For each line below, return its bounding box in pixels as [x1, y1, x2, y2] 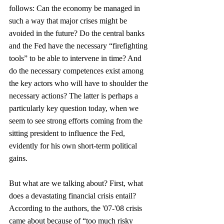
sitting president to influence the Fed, [9, 129, 127, 137]
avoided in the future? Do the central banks [9, 29, 146, 37]
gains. [9, 154, 27, 162]
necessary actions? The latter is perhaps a [9, 91, 140, 100]
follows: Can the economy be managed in [9, 4, 142, 12]
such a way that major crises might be [9, 16, 129, 25]
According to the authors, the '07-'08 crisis [9, 204, 144, 212]
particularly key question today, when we [9, 104, 140, 112]
